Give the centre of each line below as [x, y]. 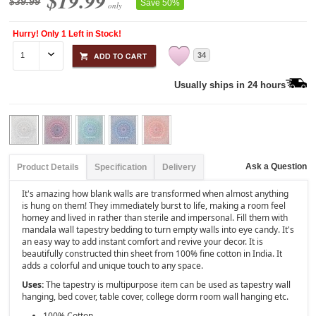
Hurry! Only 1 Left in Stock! [67, 34]
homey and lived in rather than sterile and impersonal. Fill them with [155, 217]
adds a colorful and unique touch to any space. [114, 265]
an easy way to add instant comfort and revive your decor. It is [143, 241]
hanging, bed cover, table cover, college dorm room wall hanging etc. [157, 296]
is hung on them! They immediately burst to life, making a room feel [154, 205]
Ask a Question [276, 166]
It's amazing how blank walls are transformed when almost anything [156, 193]
